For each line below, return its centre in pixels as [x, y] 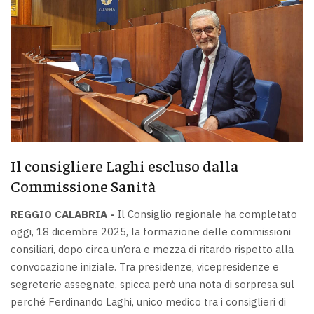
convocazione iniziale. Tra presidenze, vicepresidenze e [145, 266]
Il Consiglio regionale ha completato [206, 214]
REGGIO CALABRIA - [62, 214]
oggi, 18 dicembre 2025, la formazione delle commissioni [151, 231]
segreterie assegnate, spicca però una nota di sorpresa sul [152, 284]
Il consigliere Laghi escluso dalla [124, 166]
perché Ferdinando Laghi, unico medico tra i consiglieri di [148, 301]
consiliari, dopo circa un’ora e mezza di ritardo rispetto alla [152, 249]
